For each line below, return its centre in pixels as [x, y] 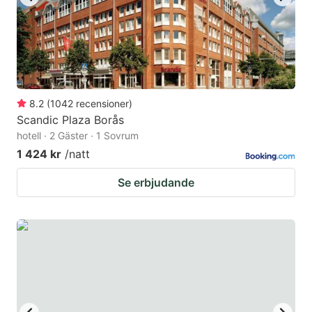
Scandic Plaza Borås [70, 120]
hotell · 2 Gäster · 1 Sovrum [78, 136]
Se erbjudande [156, 183]
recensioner [102, 104]
